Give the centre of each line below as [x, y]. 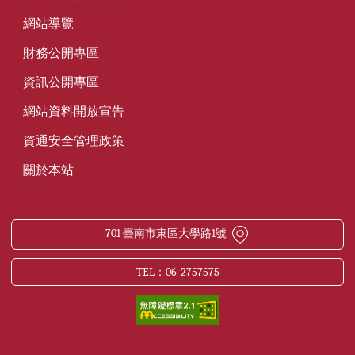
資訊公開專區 [61, 82]
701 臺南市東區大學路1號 [166, 234]
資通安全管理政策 [74, 141]
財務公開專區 [61, 53]
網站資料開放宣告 [74, 112]
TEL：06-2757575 [177, 273]
